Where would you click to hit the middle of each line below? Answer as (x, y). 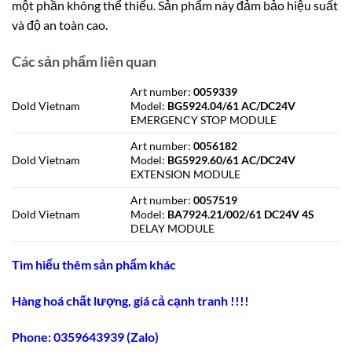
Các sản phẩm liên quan (84, 62)
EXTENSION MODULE (186, 174)
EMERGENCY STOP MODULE (204, 120)
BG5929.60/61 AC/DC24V (231, 160)
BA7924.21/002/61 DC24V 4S (241, 214)
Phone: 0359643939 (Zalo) (85, 336)
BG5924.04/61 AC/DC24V (232, 106)
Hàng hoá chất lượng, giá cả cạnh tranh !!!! (130, 301)
